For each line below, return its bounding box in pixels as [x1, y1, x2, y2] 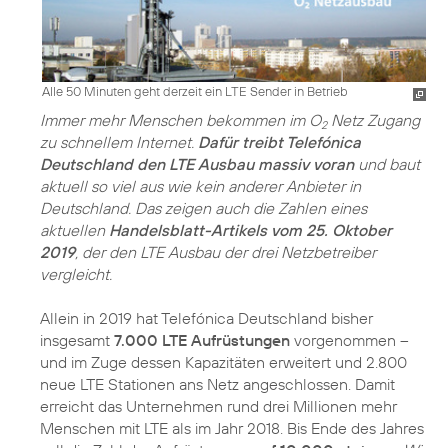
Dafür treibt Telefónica [198, 131, 361, 152]
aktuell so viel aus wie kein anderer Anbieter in [40, 175, 361, 196]
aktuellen [40, 219, 109, 240]
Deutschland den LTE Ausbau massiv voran [40, 153, 354, 174]
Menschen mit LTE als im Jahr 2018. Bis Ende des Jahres [40, 417, 424, 438]
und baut [354, 153, 420, 174]
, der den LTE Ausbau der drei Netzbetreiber [75, 241, 376, 262]
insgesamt [40, 329, 114, 350]
